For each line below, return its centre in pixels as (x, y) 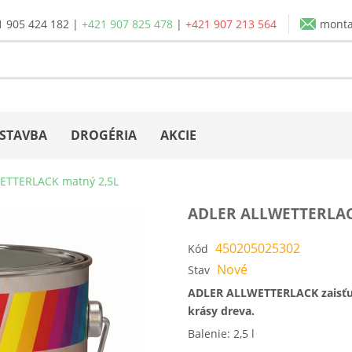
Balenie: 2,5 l (221, 333)
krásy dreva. (221, 310)
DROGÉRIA (104, 135)
